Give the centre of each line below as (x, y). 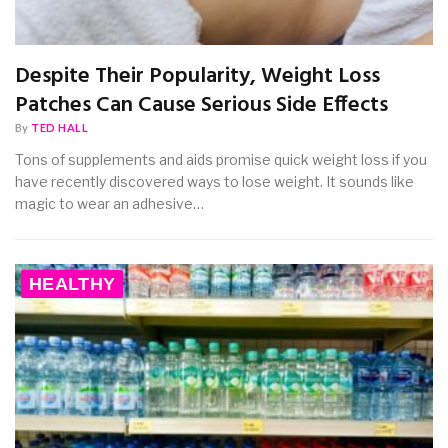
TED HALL (60, 128)
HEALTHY (72, 284)
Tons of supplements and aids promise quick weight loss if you (221, 160)
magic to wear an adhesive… (109, 204)
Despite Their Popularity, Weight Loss (197, 77)
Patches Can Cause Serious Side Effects (201, 106)
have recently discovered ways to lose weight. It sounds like (214, 182)
